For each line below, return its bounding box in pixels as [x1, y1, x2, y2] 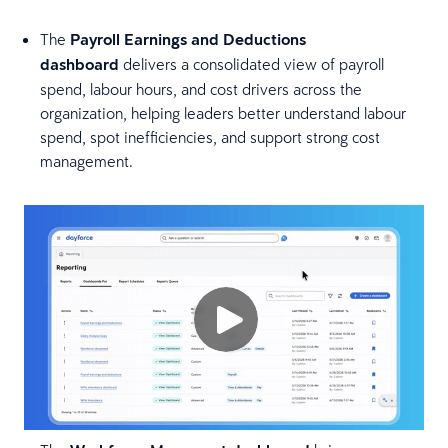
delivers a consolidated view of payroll [119, 53, 384, 74]
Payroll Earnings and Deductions [70, 28, 306, 50]
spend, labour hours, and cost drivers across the [40, 78, 362, 99]
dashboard [40, 53, 119, 75]
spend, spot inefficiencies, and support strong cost [40, 126, 380, 147]
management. [40, 150, 133, 171]
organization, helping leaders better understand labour [40, 102, 406, 123]
